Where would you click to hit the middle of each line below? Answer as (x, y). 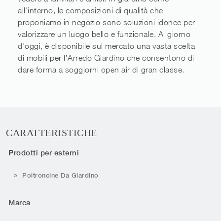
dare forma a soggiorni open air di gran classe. (101, 70)
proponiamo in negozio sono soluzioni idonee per (107, 22)
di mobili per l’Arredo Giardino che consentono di (106, 58)
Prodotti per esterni (44, 153)
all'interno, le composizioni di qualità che (91, 11)
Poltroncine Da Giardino (60, 175)
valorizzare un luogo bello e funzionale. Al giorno (104, 34)
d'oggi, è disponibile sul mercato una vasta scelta (106, 46)
